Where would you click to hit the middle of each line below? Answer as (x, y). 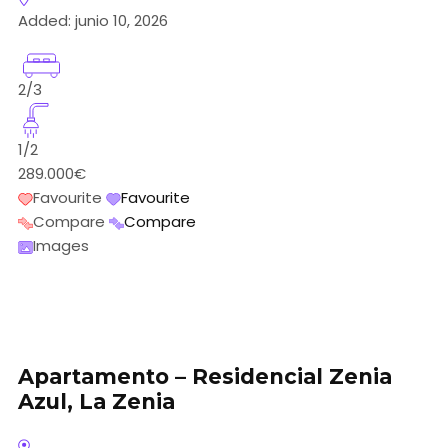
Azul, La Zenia (96, 402)
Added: (44, 20)
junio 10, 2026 (119, 20)
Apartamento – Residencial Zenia (205, 377)
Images (61, 246)
